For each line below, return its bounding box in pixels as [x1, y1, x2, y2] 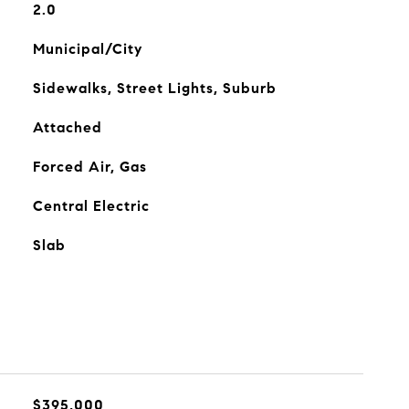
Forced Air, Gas [32, 158, 147, 175]
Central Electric [32, 197, 150, 215]
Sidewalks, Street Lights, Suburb [32, 79, 277, 97]
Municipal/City [32, 40, 142, 58]
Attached [32, 119, 102, 136]
